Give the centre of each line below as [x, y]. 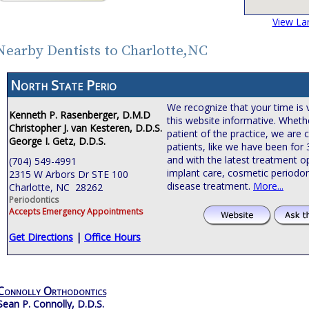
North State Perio [63, 85]
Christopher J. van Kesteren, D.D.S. [86, 128]
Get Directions [41, 237]
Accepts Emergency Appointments [76, 211]
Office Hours [112, 237]
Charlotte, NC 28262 [56, 187]
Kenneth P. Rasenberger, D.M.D [80, 114]
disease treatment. [210, 186]
